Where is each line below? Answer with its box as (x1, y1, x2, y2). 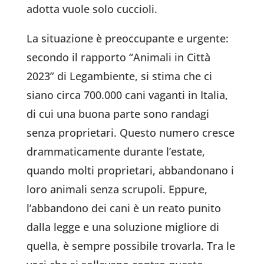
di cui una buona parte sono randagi (26, 107, 209, 121)
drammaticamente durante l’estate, (26, 144, 205, 159)
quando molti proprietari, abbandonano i (26, 163, 234, 178)
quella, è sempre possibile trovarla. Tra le (26, 239, 235, 253)
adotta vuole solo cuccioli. (26, 2, 157, 16)
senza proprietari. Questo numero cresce (26, 126, 235, 140)
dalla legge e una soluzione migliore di (26, 220, 219, 235)
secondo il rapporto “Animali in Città (26, 50, 210, 65)
